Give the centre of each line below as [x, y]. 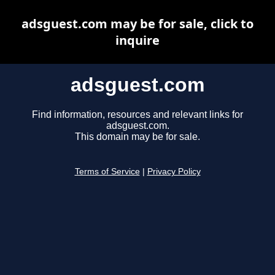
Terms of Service [107, 172]
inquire [137, 40]
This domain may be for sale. [137, 137]
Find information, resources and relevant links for [137, 115]
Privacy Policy [174, 172]
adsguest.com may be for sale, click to [137, 24]
